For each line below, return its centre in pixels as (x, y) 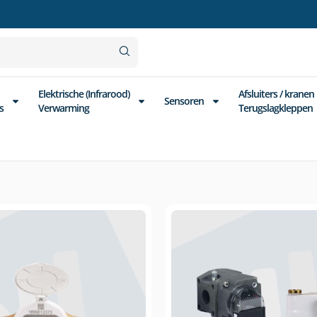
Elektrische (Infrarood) (84, 94)
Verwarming (64, 108)
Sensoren (184, 101)
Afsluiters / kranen (276, 94)
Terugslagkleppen (276, 108)
